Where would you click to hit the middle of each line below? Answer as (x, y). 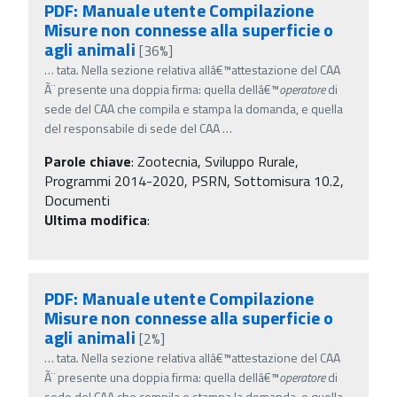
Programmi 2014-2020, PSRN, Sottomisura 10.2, (194, 180)
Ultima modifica (96, 219)
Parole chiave (88, 161)
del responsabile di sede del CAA (132, 128)
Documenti (77, 200)
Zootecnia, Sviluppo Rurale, (218, 161)
